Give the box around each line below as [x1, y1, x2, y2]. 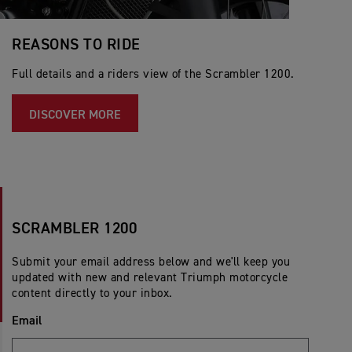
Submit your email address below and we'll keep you [12, 256, 290, 269]
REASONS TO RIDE [12, 37, 141, 53]
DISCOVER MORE [29, 109, 121, 123]
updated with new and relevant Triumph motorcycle [12, 272, 288, 284]
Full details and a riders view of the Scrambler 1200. [12, 68, 295, 81]
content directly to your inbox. [12, 288, 173, 300]
